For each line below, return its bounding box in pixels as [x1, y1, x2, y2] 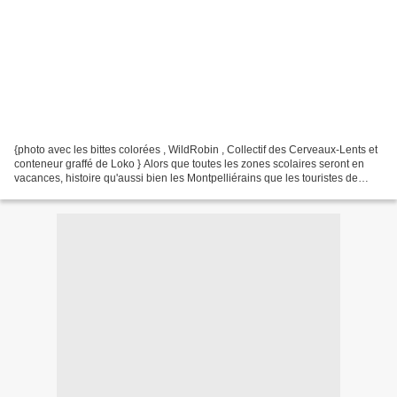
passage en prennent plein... [14, 185, 152, 198]
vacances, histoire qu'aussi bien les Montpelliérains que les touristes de [14, 171, 358, 184]
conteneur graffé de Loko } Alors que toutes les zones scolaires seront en [14, 157, 364, 170]
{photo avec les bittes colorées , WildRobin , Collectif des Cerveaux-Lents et [14, 143, 378, 156]
